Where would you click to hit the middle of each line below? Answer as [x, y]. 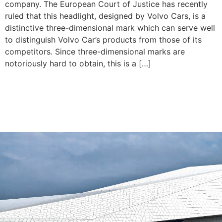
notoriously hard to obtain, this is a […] [78, 63]
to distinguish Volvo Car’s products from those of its [103, 39]
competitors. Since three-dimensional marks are [95, 51]
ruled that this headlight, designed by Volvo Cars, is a [105, 16]
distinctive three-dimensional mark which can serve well [110, 28]
